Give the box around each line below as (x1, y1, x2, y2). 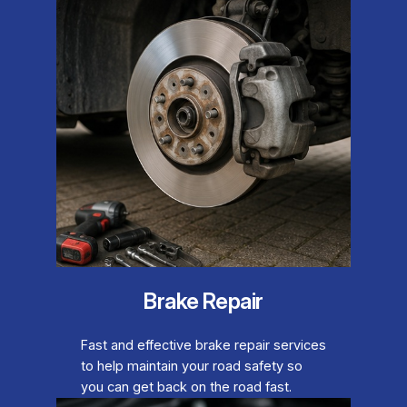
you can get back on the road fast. (80, 379, 292, 396)
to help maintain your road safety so (80, 358, 303, 375)
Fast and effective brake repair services (80, 337, 326, 354)
